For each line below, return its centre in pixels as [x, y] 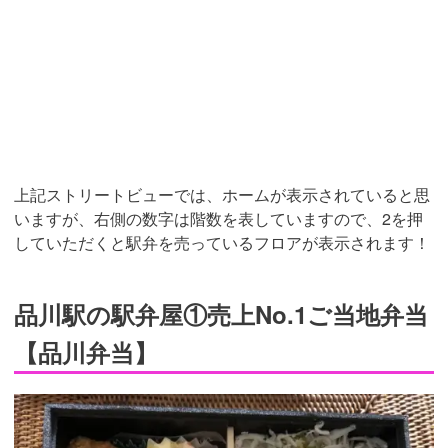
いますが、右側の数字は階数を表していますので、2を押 [218, 219]
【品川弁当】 [86, 352]
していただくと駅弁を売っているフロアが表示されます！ [222, 243]
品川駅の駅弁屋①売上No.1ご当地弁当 [221, 314]
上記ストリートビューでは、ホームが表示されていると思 [222, 195]
